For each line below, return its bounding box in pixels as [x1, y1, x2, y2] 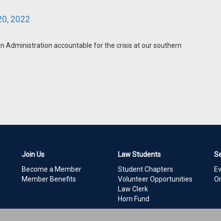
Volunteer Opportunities [118, 175, 192, 183]
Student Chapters [118, 165, 173, 173]
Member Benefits [22, 175, 76, 183]
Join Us [22, 150, 44, 158]
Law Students [118, 150, 161, 158]
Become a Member [22, 165, 81, 173]
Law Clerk [118, 185, 148, 193]
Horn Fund [118, 195, 149, 203]
